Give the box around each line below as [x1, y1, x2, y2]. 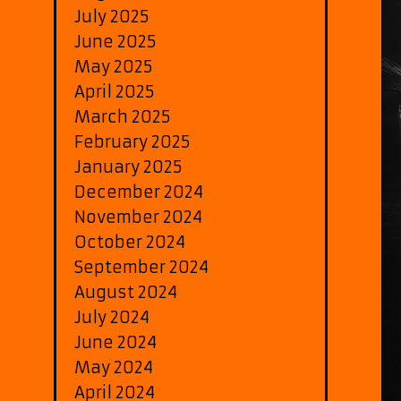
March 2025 [74, 106, 171, 127]
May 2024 [74, 356, 153, 378]
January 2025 [74, 156, 183, 177]
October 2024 [74, 231, 185, 252]
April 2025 [74, 81, 155, 102]
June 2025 [74, 30, 157, 52]
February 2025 [74, 131, 191, 152]
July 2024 [74, 306, 149, 328]
